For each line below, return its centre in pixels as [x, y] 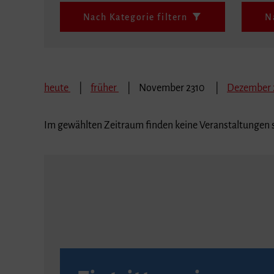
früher [105, 88]
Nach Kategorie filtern [135, 17]
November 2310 [173, 88]
